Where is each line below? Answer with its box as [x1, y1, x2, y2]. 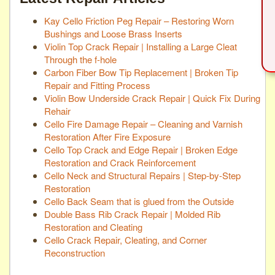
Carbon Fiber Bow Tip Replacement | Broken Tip [44, 65, 238, 79]
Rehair [44, 104, 71, 117]
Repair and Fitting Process [44, 78, 150, 91]
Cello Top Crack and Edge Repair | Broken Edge [44, 142, 238, 156]
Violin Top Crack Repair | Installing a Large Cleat [44, 39, 237, 53]
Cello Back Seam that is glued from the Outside [44, 194, 234, 207]
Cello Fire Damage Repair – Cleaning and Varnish [44, 117, 242, 130]
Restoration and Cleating [44, 220, 142, 233]
